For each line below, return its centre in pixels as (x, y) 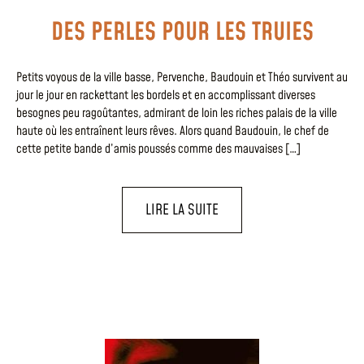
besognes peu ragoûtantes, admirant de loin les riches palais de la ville (177, 114)
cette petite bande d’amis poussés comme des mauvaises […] (158, 149)
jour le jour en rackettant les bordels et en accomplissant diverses (166, 96)
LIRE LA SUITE (182, 210)
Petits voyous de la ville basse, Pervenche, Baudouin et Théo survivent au (182, 78)
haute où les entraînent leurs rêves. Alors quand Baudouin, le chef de (173, 132)
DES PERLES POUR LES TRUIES (182, 33)
